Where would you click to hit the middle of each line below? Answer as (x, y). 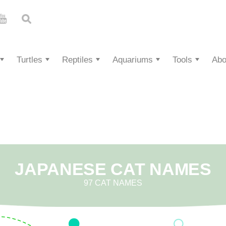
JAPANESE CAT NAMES (113, 169)
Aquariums (133, 60)
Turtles (30, 60)
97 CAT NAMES (113, 183)
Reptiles (77, 60)
